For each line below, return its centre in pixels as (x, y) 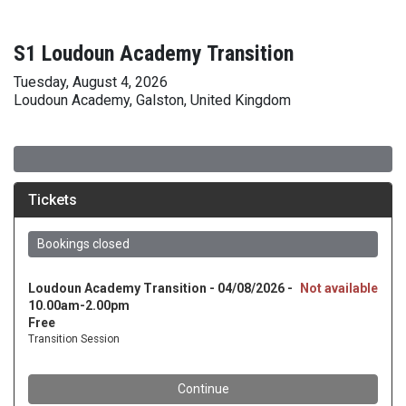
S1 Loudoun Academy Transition (154, 53)
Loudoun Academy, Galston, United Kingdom (152, 100)
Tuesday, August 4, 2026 (91, 82)
